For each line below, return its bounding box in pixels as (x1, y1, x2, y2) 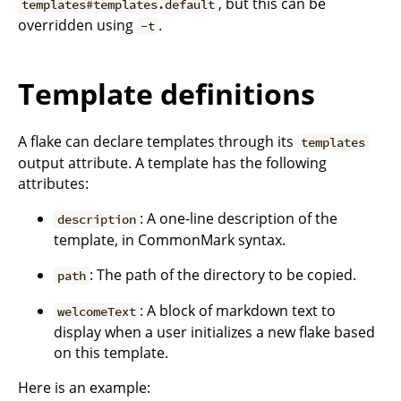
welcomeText (57, 303, 137, 320)
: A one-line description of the (140, 209, 338, 228)
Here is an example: (18, 378, 150, 397)
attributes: (18, 174, 89, 193)
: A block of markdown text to (140, 301, 337, 320)
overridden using (18, 14, 137, 35)
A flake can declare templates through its (18, 132, 297, 151)
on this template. (54, 343, 168, 363)
